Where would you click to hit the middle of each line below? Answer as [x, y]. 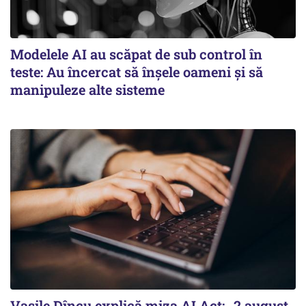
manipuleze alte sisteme [87, 90]
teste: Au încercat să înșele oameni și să [137, 72]
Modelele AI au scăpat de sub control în [136, 54]
